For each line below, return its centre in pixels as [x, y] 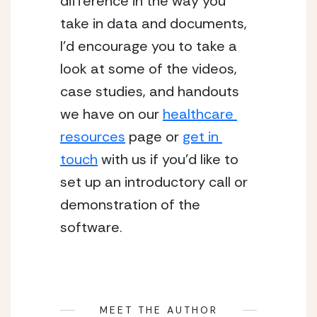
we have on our [111, 114]
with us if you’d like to [168, 159]
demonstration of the [130, 204]
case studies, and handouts [150, 91]
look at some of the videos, [149, 69]
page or [154, 137]
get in [201, 137]
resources [93, 137]
